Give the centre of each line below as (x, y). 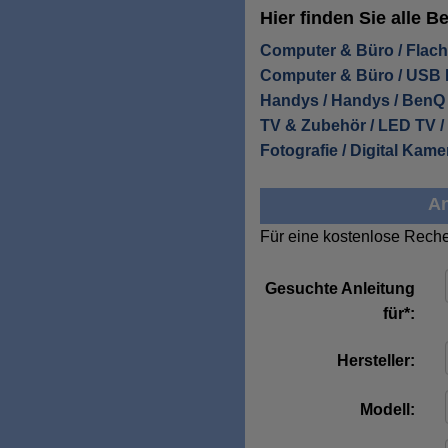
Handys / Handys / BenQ (352, 100)
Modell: (387, 409)
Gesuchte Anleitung (340, 288)
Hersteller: (376, 360)
